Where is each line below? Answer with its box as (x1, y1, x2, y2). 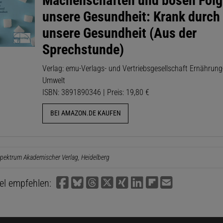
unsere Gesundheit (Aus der (42, 24, 197, 41)
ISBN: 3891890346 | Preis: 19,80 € (42, 87, 150, 97)
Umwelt (42, 75, 66, 85)
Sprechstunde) (42, 41, 124, 58)
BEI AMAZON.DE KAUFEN (50, 109, 121, 118)
